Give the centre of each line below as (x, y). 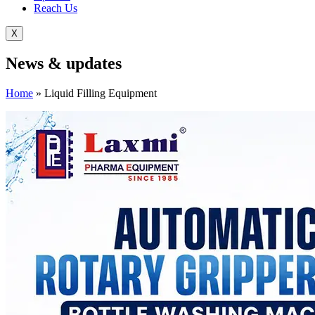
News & (36, 64)
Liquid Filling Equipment (101, 94)
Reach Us (56, 8)
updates (94, 64)
